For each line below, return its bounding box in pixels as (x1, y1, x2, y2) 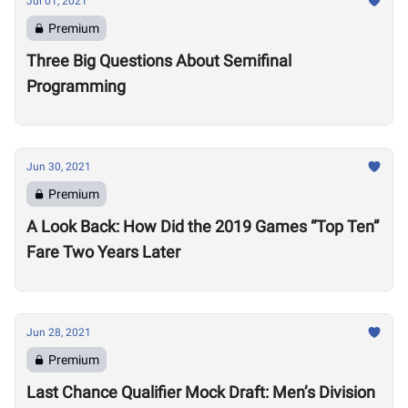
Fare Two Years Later (26, 242, 180, 261)
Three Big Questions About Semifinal (26, 51, 291, 70)
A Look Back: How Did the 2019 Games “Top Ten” (26, 217, 379, 236)
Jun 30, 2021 (26, 160, 91, 173)
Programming (26, 76, 126, 96)
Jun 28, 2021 (26, 326, 91, 339)
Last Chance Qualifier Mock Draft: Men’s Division (26, 382, 375, 402)
